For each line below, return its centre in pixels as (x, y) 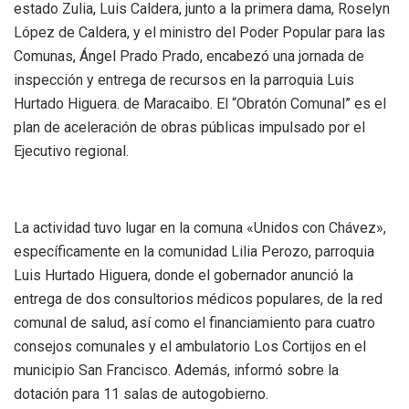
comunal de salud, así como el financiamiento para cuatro (194, 322)
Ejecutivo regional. (71, 151)
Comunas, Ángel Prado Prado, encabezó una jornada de (189, 56)
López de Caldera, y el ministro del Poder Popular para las (199, 32)
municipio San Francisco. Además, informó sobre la (176, 370)
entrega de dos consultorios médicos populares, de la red (198, 299)
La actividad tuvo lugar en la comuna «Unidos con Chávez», (200, 227)
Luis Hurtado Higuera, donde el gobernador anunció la (184, 275)
